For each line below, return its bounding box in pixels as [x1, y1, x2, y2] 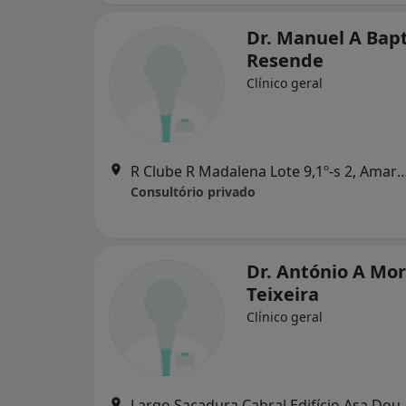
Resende [246, 48, 324, 72]
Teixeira [246, 282, 319, 306]
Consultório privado [130, 183, 256, 200]
